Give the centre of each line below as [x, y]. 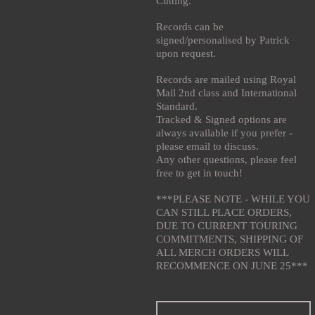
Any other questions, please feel [226, 159]
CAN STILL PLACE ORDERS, [224, 212]
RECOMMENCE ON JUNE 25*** [232, 265]
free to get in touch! [199, 173]
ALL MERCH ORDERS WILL [222, 252]
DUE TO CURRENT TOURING [227, 225]
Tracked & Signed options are [221, 119]
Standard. [177, 106]
